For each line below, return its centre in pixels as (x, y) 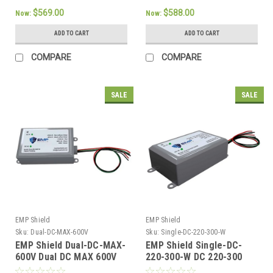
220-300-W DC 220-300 (194, 257)
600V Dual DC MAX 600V (66, 257)
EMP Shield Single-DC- (194, 245)
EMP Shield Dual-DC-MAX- (70, 245)
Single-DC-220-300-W (193, 232)
